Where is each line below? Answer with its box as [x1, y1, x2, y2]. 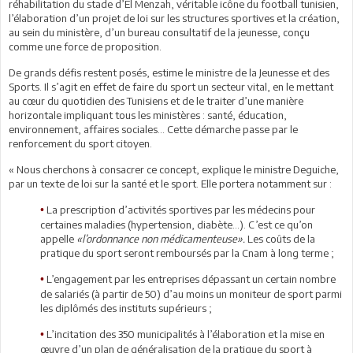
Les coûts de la [247, 232, 315, 245]
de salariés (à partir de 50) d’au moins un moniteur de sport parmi [40, 287, 342, 300]
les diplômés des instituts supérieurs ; [40, 301, 212, 314]
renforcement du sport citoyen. [9, 136, 152, 150]
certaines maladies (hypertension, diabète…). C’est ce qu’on [40, 217, 313, 231]
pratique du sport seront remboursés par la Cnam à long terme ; [40, 246, 334, 259]
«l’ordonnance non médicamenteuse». [76, 232, 247, 245]
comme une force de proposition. [9, 39, 162, 53]
